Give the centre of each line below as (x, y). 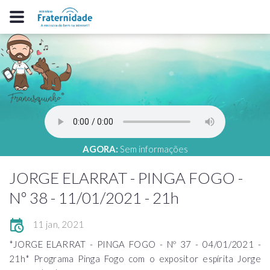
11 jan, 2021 (58, 224)
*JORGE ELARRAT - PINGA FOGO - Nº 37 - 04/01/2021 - (135, 244)
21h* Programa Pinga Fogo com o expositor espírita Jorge (135, 259)
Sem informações (154, 149)
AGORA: (100, 149)
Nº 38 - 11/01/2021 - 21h (94, 198)
